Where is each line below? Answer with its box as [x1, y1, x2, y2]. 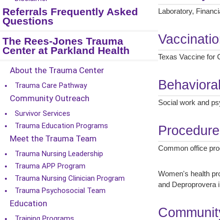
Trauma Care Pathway [15, 81, 87, 90]
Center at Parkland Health [2, 45, 130, 56]
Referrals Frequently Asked [2, 6, 138, 18]
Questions [2, 15, 54, 27]
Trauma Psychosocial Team [15, 186, 106, 195]
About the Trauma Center [10, 65, 104, 75]
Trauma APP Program [15, 162, 85, 170]
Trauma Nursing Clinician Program [15, 174, 125, 183]
